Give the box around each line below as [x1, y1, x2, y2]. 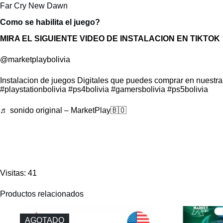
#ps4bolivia [68, 85, 109, 94]
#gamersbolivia [111, 85, 165, 94]
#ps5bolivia [167, 85, 208, 94]
